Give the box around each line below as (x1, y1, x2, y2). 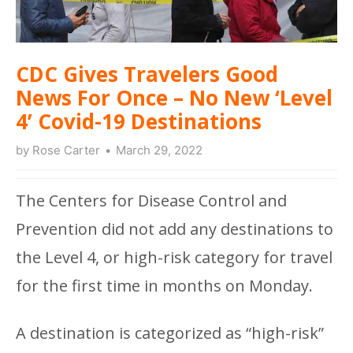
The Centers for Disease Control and (16, 189, 287, 211)
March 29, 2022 (116, 142, 203, 158)
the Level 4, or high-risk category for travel (16, 246, 333, 268)
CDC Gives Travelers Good (16, 59, 278, 88)
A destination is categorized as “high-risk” (16, 321, 324, 344)
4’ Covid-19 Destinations (16, 106, 262, 136)
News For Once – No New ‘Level (16, 83, 333, 112)
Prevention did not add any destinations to (16, 217, 333, 240)
